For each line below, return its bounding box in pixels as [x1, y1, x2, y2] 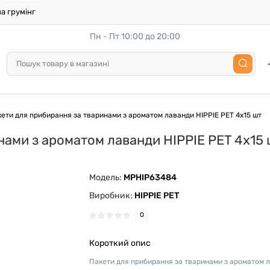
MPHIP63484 [124, 172, 177, 183]
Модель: [89, 172, 124, 183]
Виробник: [89, 190, 135, 201]
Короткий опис [89, 238, 151, 248]
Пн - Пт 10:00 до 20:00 [90, 31, 180, 42]
